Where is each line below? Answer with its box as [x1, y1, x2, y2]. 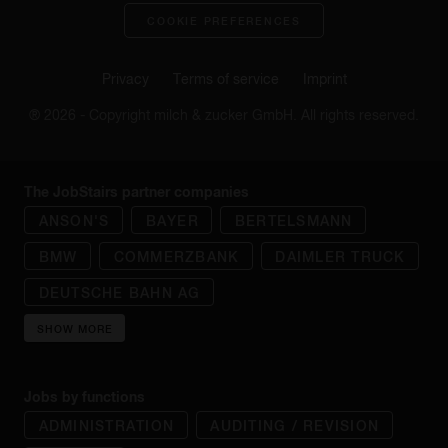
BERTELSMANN [234, 211, 353, 229]
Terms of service [172, 70, 283, 88]
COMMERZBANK [113, 247, 240, 265]
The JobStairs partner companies [24, 183, 249, 201]
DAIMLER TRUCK [275, 247, 406, 265]
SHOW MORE [37, 321, 113, 335]
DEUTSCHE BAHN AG [38, 283, 201, 301]
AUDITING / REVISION [210, 416, 380, 434]
